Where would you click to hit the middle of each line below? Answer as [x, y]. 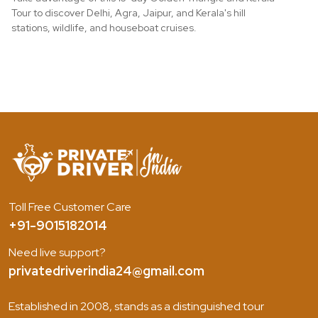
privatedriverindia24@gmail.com [106, 270]
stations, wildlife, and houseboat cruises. [104, 27]
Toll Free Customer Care [70, 207]
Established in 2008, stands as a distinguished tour [136, 306]
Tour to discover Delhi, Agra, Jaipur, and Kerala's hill [128, 12]
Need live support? [57, 252]
